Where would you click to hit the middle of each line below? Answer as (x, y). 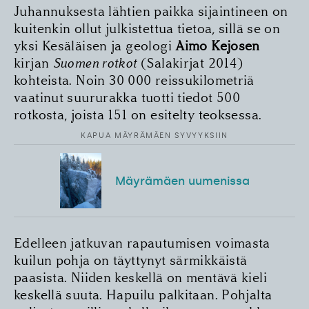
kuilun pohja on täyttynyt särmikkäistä (131, 260)
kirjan (33, 63)
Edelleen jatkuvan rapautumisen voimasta (142, 243)
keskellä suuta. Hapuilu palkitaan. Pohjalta (143, 295)
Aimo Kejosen (218, 46)
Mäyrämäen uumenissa (182, 180)
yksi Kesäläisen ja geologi (95, 46)
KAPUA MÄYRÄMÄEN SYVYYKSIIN (154, 136)
